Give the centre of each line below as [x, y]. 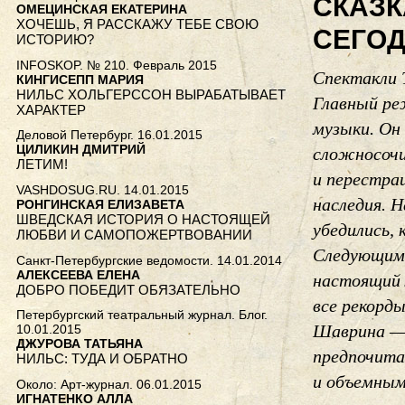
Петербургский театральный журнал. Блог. [142, 315]
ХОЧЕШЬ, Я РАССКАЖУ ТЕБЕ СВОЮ [137, 24]
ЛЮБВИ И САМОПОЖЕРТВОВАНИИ [134, 235]
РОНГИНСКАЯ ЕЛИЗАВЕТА [100, 205]
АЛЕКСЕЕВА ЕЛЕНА [78, 274]
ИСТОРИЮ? [55, 40]
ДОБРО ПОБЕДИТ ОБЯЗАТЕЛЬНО [128, 289]
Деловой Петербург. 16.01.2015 [109, 135]
